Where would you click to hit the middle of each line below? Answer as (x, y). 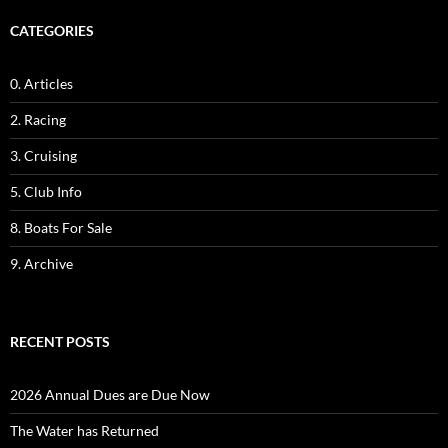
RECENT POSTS (60, 342)
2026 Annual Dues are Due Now (110, 395)
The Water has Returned (84, 431)
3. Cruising (43, 156)
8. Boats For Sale (61, 228)
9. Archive (41, 264)
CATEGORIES (52, 31)
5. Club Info (46, 192)
